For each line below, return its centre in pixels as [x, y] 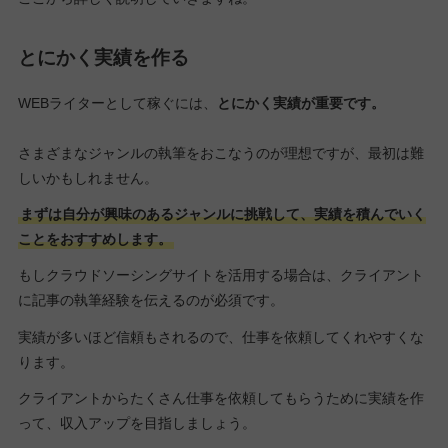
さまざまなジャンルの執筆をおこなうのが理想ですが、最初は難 [220, 153]
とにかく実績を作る [103, 57]
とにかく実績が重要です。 [300, 103]
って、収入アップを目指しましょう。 [136, 422]
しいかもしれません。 [87, 178]
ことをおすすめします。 [94, 239]
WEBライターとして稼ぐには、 [117, 103]
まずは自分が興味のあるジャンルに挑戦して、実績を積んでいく [222, 214]
